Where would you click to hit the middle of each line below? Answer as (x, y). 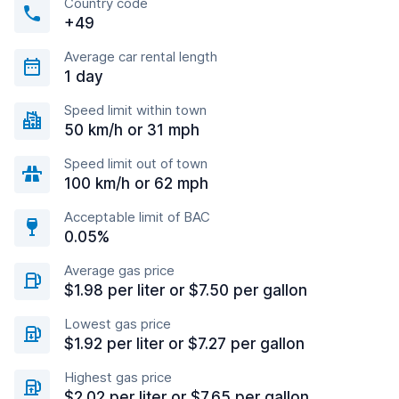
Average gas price (119, 270)
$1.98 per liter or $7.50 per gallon (186, 290)
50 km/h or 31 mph (132, 130)
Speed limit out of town (136, 163)
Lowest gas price (118, 324)
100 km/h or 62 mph (136, 183)
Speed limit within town (135, 110)
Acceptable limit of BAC (137, 217)
